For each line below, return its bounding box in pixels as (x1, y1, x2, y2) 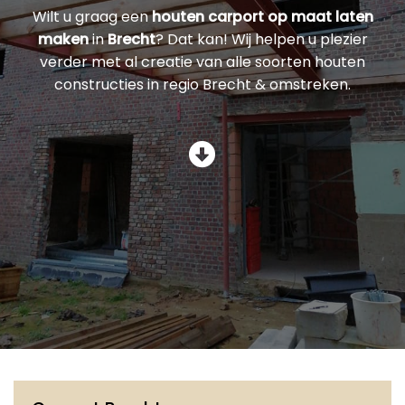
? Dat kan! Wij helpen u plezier (155, 29, 368, 51)
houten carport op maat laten (151, 6, 373, 28)
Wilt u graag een (32, 6, 152, 28)
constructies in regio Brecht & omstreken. (54, 74, 351, 96)
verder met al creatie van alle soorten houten (40, 52, 365, 73)
